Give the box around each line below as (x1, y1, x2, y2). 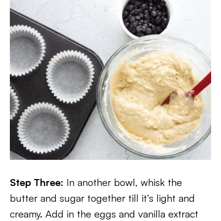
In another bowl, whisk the (64, 176, 182, 188)
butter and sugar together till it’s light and (10, 192, 195, 204)
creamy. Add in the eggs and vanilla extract (10, 208, 198, 220)
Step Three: (10, 176, 64, 188)
